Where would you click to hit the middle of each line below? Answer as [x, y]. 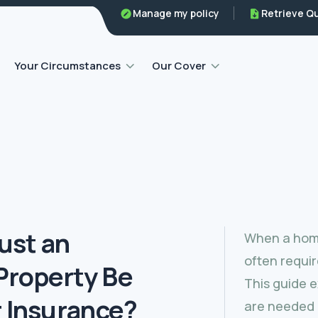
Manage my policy [176, 13]
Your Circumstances [68, 66]
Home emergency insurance [129, 28]
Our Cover [179, 66]
